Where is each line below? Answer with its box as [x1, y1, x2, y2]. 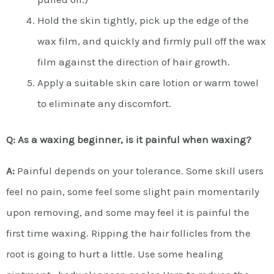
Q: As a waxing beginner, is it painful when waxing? [6, 133, 251, 146]
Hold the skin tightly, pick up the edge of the [37, 13, 249, 26]
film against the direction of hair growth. [37, 55, 230, 68]
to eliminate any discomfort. [37, 97, 171, 109]
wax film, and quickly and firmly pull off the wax [37, 34, 266, 47]
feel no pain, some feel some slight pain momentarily [6, 185, 259, 198]
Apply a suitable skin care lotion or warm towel [37, 76, 259, 89]
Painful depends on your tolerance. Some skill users [15, 165, 264, 177]
